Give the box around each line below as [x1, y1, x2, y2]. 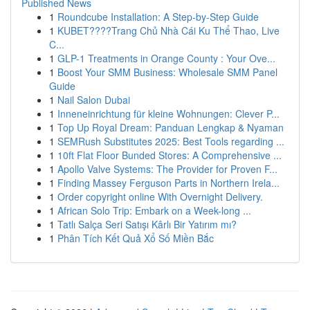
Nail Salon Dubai [57, 93, 130, 107]
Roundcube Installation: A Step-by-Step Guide [57, 10, 259, 24]
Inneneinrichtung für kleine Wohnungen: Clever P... [57, 107, 280, 120]
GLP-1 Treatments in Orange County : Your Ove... [57, 51, 275, 65]
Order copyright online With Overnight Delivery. [57, 190, 263, 203]
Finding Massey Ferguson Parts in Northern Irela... [57, 176, 280, 190]
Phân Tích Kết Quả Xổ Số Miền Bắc [57, 231, 214, 245]
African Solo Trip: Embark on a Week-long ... [57, 203, 251, 217]
